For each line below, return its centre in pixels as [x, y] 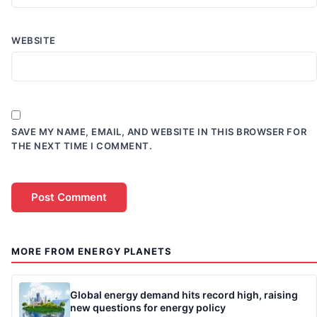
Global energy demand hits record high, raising [184, 295]
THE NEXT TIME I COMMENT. [82, 145]
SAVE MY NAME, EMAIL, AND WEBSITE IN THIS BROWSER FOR [159, 131]
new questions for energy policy [148, 308]
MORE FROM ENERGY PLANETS [92, 251]
